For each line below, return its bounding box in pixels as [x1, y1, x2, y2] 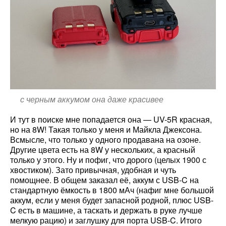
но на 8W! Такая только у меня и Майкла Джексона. [10, 124, 202, 136]
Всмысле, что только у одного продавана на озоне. [10, 134, 201, 146]
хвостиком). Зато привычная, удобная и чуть [10, 164, 176, 176]
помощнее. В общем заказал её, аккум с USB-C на [10, 174, 199, 186]
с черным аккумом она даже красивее [20, 93, 163, 105]
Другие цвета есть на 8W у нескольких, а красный [10, 144, 195, 156]
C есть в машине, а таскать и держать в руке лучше [10, 204, 202, 216]
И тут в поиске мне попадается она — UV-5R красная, [10, 114, 212, 126]
